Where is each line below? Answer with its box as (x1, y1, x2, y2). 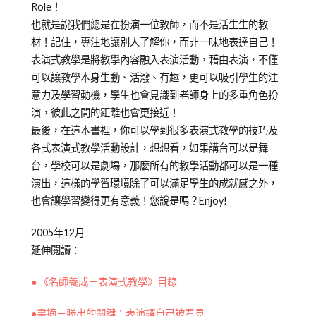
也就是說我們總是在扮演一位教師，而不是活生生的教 (30, 18, 268, 30)
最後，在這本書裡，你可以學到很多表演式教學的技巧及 (30, 123, 278, 136)
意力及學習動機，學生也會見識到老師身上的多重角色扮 (30, 88, 278, 101)
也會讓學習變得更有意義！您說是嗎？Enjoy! (30, 194, 227, 207)
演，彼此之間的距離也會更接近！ (30, 106, 179, 119)
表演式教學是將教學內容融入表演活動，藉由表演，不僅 (30, 53, 278, 66)
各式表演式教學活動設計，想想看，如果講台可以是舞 (30, 141, 268, 154)
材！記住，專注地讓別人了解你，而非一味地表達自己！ (30, 35, 278, 48)
